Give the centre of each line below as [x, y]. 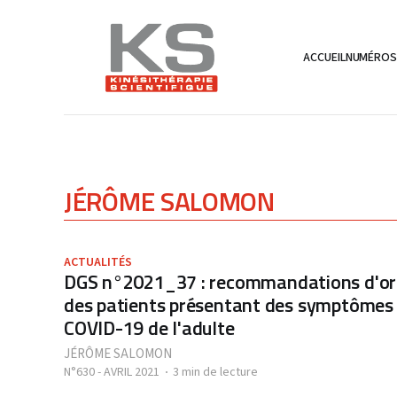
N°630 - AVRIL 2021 [112, 372]
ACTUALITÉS [98, 262]
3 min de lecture [215, 372]
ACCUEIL [324, 57]
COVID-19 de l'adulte [149, 328]
